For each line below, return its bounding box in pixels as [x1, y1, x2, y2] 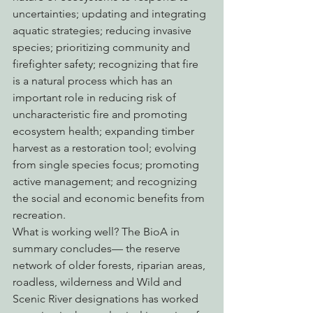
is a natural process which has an [13, 74, 175, 87]
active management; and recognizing [13, 175, 200, 188]
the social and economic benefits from [13, 191, 208, 205]
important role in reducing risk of [13, 91, 179, 104]
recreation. [13, 208, 68, 221]
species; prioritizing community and [13, 41, 193, 54]
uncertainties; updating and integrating [13, 7, 209, 20]
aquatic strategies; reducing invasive [13, 24, 194, 37]
